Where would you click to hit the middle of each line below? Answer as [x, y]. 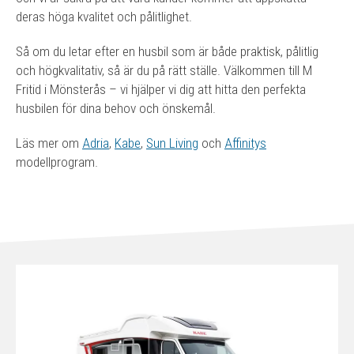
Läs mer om [49, 143]
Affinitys [245, 143]
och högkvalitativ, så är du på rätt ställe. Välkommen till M [164, 70]
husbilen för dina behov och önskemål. [116, 108]
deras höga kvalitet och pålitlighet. [104, 17]
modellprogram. [57, 162]
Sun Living [172, 143]
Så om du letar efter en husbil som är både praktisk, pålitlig [167, 51]
